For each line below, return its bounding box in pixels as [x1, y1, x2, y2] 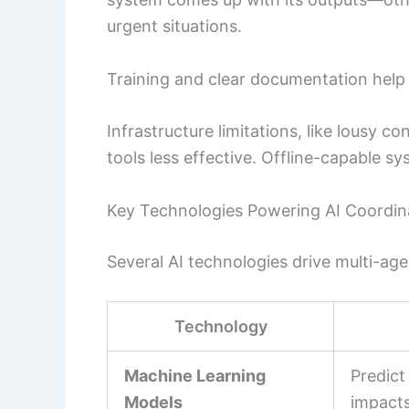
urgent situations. [107, 16, 242, 36]
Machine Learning [124, 365, 266, 385]
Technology [173, 316, 267, 336]
